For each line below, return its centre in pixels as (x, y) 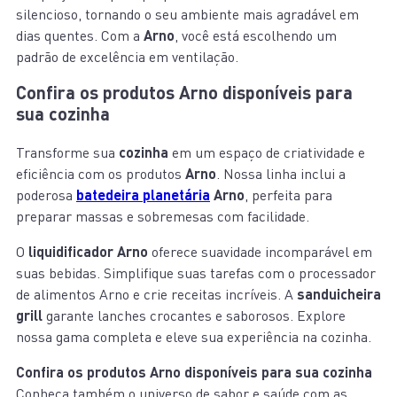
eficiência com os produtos (101, 174)
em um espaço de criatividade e (267, 153)
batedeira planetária (143, 195)
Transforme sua (67, 153)
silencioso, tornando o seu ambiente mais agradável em (187, 15)
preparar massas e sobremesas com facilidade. (163, 217)
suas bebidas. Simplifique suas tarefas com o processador (196, 273)
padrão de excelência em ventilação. (127, 57)
